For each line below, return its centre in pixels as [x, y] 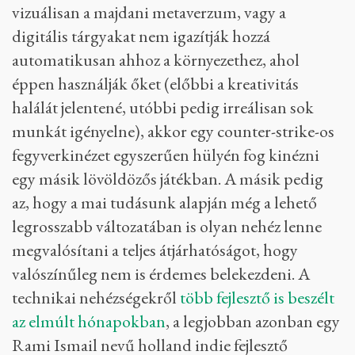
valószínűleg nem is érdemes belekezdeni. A [161, 274]
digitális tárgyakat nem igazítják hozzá [141, 36]
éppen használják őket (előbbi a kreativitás [155, 84]
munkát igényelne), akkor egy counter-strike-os [173, 132]
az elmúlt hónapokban [89, 322]
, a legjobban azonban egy [253, 322]
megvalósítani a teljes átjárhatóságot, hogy [155, 250]
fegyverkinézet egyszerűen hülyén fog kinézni [166, 155]
